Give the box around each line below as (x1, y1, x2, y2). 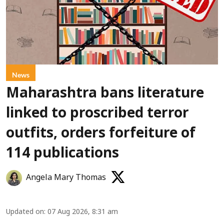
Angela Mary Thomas (26, 172, 106, 183)
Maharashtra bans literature (6, 85, 204, 102)
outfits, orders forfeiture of (6, 125, 195, 142)
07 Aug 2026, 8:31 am (47, 207, 118, 216)
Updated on (6, 207, 44, 216)
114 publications (6, 145, 119, 162)
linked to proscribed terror (6, 105, 189, 122)
